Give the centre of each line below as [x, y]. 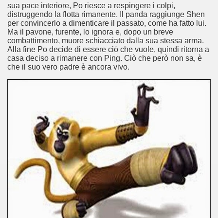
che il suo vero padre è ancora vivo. [68, 67]
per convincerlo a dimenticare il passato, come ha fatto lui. [107, 23]
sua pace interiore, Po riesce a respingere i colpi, [91, 6]
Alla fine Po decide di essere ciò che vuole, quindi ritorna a [108, 49]
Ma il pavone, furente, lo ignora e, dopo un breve [90, 32]
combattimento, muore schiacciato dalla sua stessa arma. [106, 41]
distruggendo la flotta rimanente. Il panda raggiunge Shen [106, 14]
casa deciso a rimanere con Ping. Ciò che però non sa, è [105, 58]
